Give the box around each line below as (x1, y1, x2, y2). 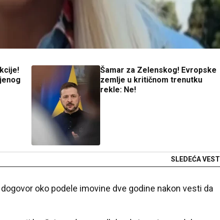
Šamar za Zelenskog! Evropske (100, 65, 217, 75)
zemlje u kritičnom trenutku (100, 75, 202, 84)
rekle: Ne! (100, 85, 136, 94)
